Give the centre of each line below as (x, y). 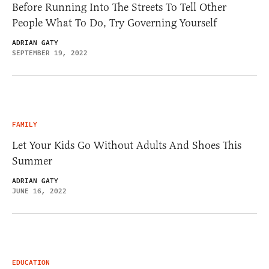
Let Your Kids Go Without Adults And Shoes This (127, 146)
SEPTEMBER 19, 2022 (50, 53)
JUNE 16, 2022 (39, 192)
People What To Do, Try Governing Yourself (114, 23)
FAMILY (25, 125)
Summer (32, 161)
